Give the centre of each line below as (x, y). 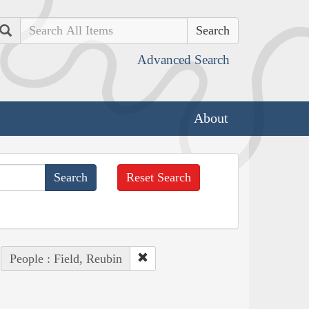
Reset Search (159, 177)
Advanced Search (183, 60)
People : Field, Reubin (66, 258)
